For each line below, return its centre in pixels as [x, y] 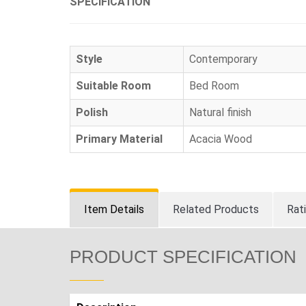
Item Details [114, 209]
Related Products [216, 209]
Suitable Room [113, 85]
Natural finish [220, 112]
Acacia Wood [221, 139]
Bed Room [214, 85]
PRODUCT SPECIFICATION [183, 256]
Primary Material [119, 139]
